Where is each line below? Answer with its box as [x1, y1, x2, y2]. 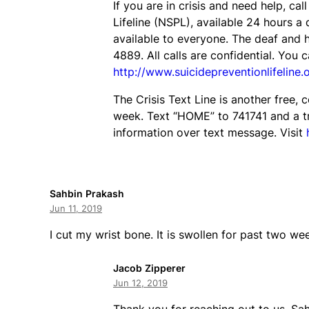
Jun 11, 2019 [50, 202, 102, 214]
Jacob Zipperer [113, 261, 186, 274]
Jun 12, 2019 [113, 277, 168, 288]
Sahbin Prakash [50, 187, 124, 199]
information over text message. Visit [113, 125, 306, 139]
